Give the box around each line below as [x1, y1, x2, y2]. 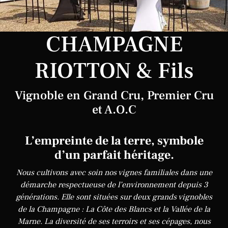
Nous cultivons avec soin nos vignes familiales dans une [16, 167, 212, 178]
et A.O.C [92, 102, 136, 118]
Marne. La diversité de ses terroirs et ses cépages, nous [17, 216, 211, 226]
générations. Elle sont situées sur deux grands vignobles [16, 192, 212, 202]
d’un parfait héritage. [54, 147, 174, 163]
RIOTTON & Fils [35, 56, 193, 85]
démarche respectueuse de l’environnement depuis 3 [20, 180, 208, 190]
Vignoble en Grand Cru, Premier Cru [14, 88, 214, 103]
